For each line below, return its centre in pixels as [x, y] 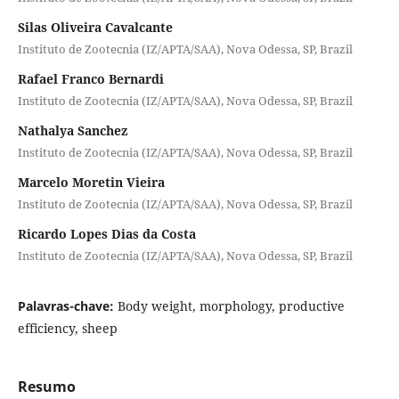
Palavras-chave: [67, 305]
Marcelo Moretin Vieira [91, 182]
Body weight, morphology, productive [231, 305]
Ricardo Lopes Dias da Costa [106, 233]
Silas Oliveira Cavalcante [95, 27]
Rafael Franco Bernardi [90, 78]
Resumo [46, 386]
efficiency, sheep [67, 328]
